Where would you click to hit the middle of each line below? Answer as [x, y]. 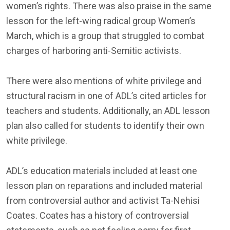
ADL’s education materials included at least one [102, 170]
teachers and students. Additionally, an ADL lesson [108, 110]
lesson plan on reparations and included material [104, 185]
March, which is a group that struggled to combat [105, 35]
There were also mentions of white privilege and [104, 81]
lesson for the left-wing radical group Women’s [101, 21]
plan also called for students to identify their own [105, 125]
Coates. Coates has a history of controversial [98, 215]
